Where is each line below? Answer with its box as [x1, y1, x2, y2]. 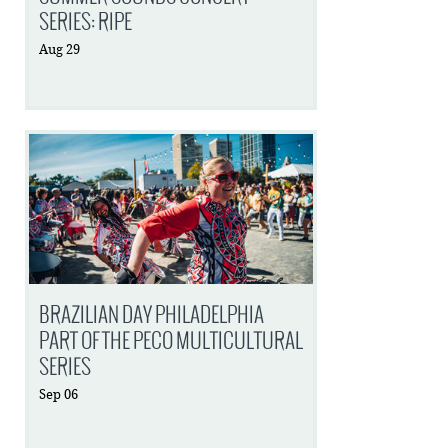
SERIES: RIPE [39, 7, 133, 36]
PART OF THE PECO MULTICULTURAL [39, 326, 304, 355]
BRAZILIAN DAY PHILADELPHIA [39, 300, 265, 329]
